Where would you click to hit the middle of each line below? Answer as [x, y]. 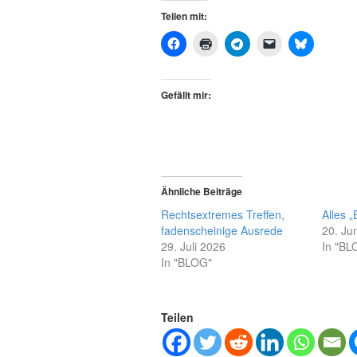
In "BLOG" [186, 262]
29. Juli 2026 [193, 246]
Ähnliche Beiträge [202, 191]
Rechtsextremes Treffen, [223, 214]
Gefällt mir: [186, 94]
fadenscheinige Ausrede [222, 230]
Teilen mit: [184, 16]
